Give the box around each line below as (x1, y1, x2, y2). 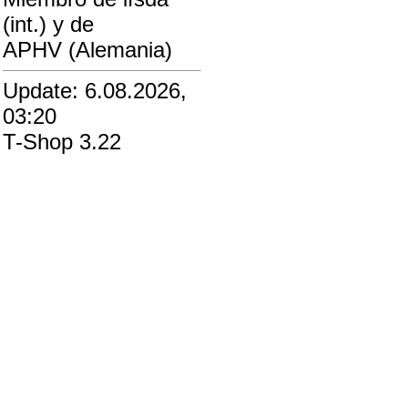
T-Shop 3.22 (3, 129, 121, 154)
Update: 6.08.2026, (3, 78, 187, 103)
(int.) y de (3, 12, 94, 36)
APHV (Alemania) (3, 37, 172, 62)
